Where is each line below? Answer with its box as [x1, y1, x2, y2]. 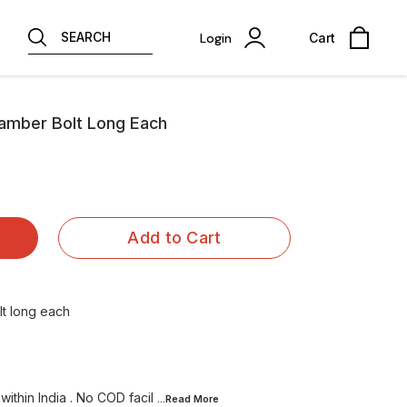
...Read [157, 392, 194, 405]
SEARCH [61, 29, 111, 45]
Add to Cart [127, 228, 222, 247]
